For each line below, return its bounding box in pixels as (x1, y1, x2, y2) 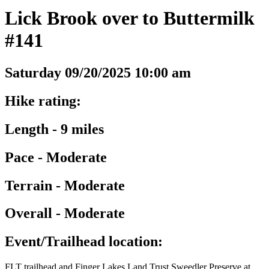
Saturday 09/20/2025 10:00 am (5, 64, 191, 80)
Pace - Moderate (5, 149, 107, 165)
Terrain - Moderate (5, 177, 125, 193)
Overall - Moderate (5, 205, 125, 222)
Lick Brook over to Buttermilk (5, 7, 255, 29)
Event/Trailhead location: (5, 234, 163, 250)
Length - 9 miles (5, 121, 104, 137)
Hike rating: (5, 92, 81, 109)
